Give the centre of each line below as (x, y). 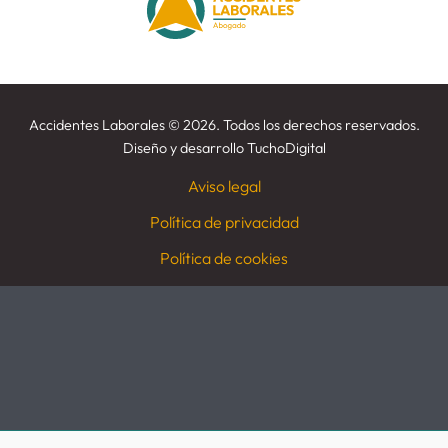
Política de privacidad (224, 222)
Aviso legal (224, 186)
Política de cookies (224, 258)
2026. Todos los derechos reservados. (299, 125)
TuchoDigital (286, 148)
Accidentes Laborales (98, 125)
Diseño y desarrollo (184, 148)
